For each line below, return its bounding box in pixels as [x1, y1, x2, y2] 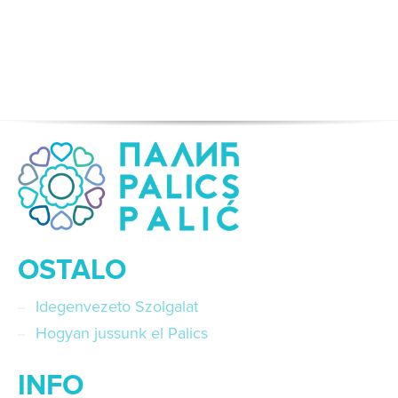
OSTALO [18, 253, 126, 289]
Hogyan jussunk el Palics [36, 323, 208, 344]
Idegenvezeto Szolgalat [36, 297, 198, 317]
